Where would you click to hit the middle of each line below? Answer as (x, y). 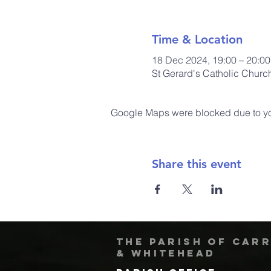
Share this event (196, 164)
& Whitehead (166, 253)
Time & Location (197, 39)
